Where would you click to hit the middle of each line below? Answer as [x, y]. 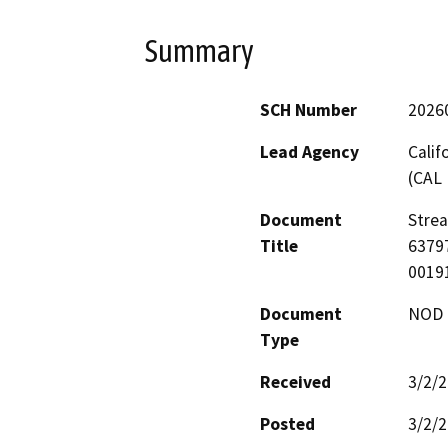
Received [295, 381]
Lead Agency [309, 151]
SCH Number [308, 109]
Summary [199, 51]
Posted [287, 423]
